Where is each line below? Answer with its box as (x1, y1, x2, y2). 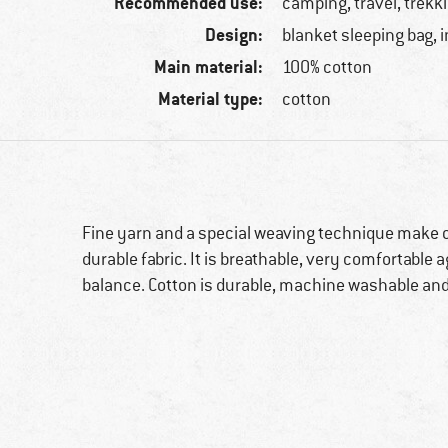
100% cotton (282, 56, 373, 79)
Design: (205, 23, 264, 47)
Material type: (158, 87, 264, 111)
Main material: (154, 55, 264, 79)
